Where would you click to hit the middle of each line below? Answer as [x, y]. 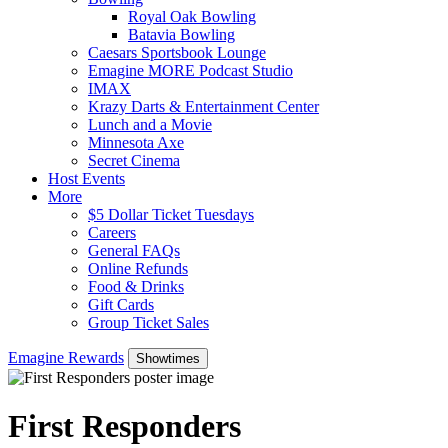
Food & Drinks [136, 286]
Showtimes [168, 358]
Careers [112, 232]
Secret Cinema [134, 160]
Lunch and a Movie [150, 124]
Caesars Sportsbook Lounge [177, 52]
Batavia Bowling [181, 34]
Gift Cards [121, 304]
